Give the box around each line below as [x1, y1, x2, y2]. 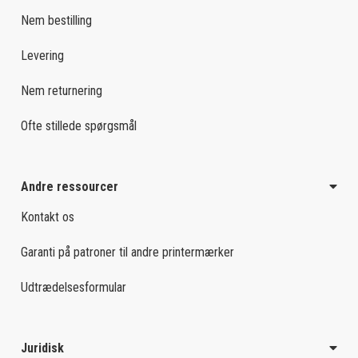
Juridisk [21, 340, 64, 356]
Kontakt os [21, 209, 74, 225]
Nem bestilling [21, 13, 92, 29]
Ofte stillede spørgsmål [21, 118, 137, 134]
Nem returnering [21, 83, 102, 99]
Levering [21, 48, 64, 64]
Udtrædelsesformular [21, 280, 126, 296]
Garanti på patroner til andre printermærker [21, 245, 234, 261]
